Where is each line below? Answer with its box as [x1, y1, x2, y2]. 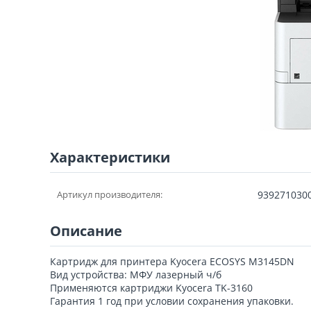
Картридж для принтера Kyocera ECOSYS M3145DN [50, 254, 294, 268]
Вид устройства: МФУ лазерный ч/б [50, 267, 221, 281]
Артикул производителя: [57, 187, 162, 201]
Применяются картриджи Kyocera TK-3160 [50, 280, 253, 294]
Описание [50, 221, 122, 240]
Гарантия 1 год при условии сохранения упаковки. [50, 294, 294, 308]
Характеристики [50, 147, 170, 167]
